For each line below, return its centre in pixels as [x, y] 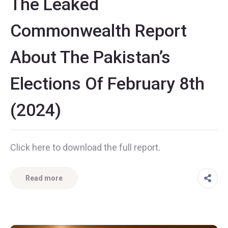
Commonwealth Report [98, 31]
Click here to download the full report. [85, 148]
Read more [44, 178]
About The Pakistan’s [90, 57]
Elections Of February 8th [107, 84]
